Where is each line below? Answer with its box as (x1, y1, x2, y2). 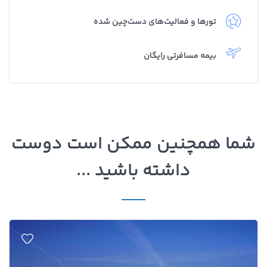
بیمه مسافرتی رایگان (144, 49, 216, 63)
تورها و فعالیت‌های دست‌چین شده (94, 15, 216, 29)
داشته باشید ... (76, 157, 191, 186)
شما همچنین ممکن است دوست (11, 131, 256, 159)
